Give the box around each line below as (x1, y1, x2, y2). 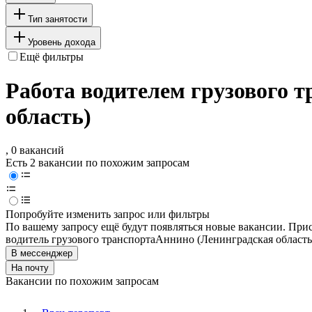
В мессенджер (11, 248, 72, 259)
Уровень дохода (28, 36, 95, 47)
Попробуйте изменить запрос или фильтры (6, 208, 210, 221)
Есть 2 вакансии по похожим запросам (6, 157, 189, 169)
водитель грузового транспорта (6, 233, 155, 246)
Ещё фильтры (19, 50, 84, 63)
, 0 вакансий (6, 144, 64, 157)
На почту (11, 263, 49, 274)
